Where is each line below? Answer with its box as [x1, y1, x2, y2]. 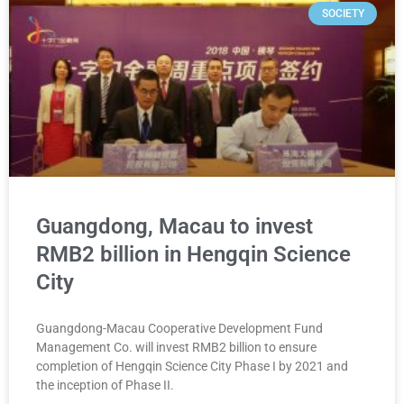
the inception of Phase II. [36, 377, 174, 392]
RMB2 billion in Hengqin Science [36, 241, 351, 267]
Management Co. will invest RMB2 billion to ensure [36, 339, 317, 354]
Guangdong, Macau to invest [36, 213, 313, 239]
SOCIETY [321, 6, 364, 20]
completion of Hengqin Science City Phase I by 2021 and [36, 358, 348, 373]
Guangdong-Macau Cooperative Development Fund [36, 320, 323, 335]
